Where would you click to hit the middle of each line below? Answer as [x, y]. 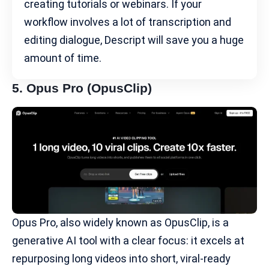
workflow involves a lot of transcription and [128, 22]
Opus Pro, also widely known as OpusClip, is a [120, 222]
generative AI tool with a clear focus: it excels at [128, 240]
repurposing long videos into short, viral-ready [121, 258]
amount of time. [63, 58]
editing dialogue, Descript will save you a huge [134, 40]
